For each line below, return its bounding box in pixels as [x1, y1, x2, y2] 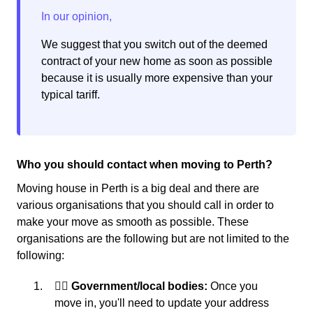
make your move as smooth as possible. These [17, 216, 249, 228]
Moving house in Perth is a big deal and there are [17, 182, 259, 195]
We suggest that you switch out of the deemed [41, 38, 268, 51]
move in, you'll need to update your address [54, 297, 269, 310]
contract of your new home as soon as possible [41, 55, 272, 68]
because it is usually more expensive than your [41, 72, 272, 85]
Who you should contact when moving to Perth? [17, 159, 272, 171]
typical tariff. [41, 89, 100, 101]
